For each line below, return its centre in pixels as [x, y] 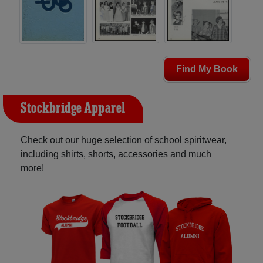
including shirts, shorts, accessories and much [116, 154]
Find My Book [207, 69]
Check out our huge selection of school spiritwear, [124, 140]
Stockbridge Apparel [73, 109]
